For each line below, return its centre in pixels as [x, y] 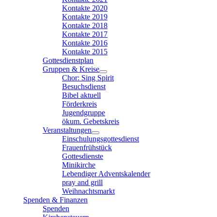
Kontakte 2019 [85, 17]
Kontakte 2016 [85, 43]
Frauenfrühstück [87, 148]
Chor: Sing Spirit [88, 78]
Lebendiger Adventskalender [106, 174]
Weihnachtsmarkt [88, 191]
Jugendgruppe [84, 113]
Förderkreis [79, 104]
